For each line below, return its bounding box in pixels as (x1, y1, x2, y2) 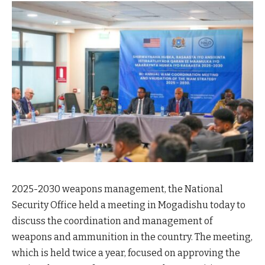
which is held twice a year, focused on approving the (12, 247, 240, 258)
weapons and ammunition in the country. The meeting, (12, 231, 253, 243)
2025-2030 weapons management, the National (12, 183, 223, 195)
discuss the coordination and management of (12, 215, 212, 227)
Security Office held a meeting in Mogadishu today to (12, 199, 245, 211)
